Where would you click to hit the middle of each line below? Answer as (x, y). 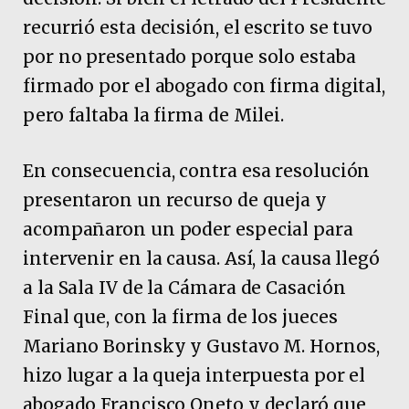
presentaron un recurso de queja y (175, 200)
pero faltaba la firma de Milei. (154, 115)
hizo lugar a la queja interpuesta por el (194, 376)
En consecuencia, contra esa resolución (197, 171)
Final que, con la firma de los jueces (180, 317)
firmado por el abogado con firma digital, (204, 85)
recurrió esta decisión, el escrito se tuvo (198, 27)
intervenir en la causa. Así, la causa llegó (201, 259)
